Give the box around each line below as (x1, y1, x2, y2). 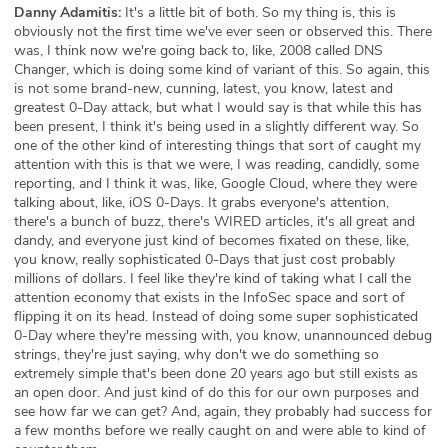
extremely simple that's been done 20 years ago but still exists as (14, 363, 418, 383)
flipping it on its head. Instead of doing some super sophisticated (14, 306, 418, 326)
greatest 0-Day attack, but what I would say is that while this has (14, 97, 422, 117)
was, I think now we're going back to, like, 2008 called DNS (14, 40, 383, 60)
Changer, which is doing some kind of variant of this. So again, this (14, 59, 430, 79)
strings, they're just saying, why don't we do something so (14, 344, 379, 364)
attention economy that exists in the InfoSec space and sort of (14, 287, 405, 307)
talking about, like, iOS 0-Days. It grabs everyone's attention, (14, 192, 389, 212)
